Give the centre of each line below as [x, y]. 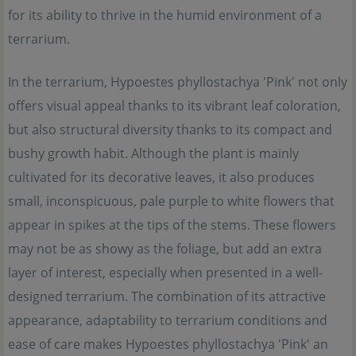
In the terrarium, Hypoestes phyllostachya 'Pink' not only [178, 82]
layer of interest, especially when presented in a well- [165, 273]
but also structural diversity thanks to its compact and [170, 130]
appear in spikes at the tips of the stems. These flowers [172, 225]
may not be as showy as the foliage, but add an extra [165, 249]
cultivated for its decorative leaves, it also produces [161, 177]
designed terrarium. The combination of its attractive [167, 296]
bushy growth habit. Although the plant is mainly [153, 153]
